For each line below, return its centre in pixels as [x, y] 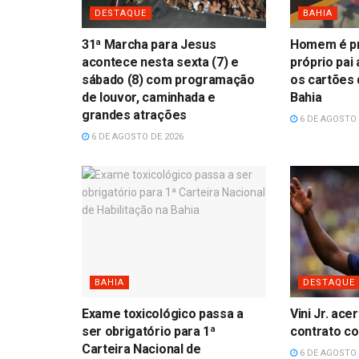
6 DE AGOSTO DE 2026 [136, 136]
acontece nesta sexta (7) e [160, 62]
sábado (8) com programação [168, 79]
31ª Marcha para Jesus [149, 44]
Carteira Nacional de [141, 349]
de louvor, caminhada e [149, 97]
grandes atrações [134, 115]
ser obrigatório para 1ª [149, 332]
